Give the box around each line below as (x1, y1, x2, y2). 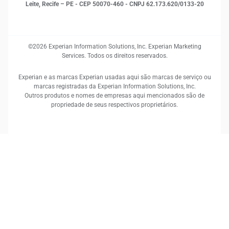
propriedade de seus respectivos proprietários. (51, 101, 178, 108)
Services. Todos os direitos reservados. (61, 52, 168, 59)
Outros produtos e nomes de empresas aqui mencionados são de (25, 92, 204, 99)
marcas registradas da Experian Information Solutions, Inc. (33, 83, 196, 90)
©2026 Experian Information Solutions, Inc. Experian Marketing (28, 43, 201, 50)
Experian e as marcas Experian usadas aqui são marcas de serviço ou (18, 74, 211, 81)
